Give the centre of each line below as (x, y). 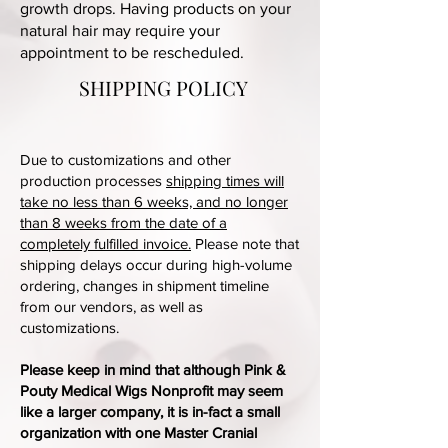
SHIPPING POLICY (163, 87)
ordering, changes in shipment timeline (144, 285)
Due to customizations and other (125, 159)
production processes (93, 180)
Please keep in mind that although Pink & (153, 369)
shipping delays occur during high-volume (156, 264)
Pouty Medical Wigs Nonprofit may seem (151, 390)
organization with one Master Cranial (138, 432)
